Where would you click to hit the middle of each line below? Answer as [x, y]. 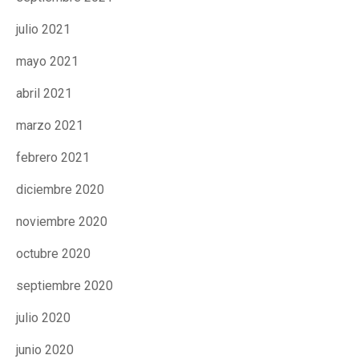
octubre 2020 [53, 254]
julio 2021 [43, 29]
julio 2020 [43, 318]
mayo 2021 [47, 61]
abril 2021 [44, 93]
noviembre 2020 [62, 222]
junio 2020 [45, 350]
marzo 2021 [50, 125]
